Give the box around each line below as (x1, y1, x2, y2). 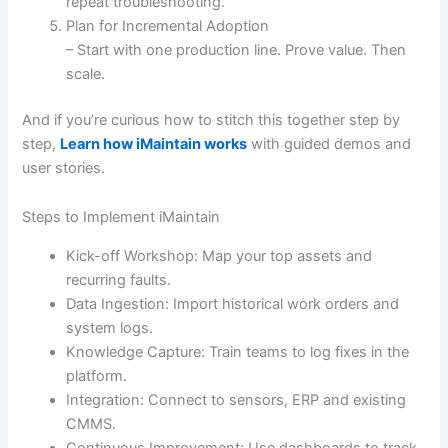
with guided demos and (247, 134, 412, 153)
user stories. (22, 158, 106, 177)
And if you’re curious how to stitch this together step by (22, 110, 401, 129)
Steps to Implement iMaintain (22, 208, 221, 227)
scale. (66, 64, 106, 83)
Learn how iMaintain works (60, 134, 248, 153)
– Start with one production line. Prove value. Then (66, 40, 407, 59)
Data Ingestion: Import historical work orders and (66, 294, 400, 313)
